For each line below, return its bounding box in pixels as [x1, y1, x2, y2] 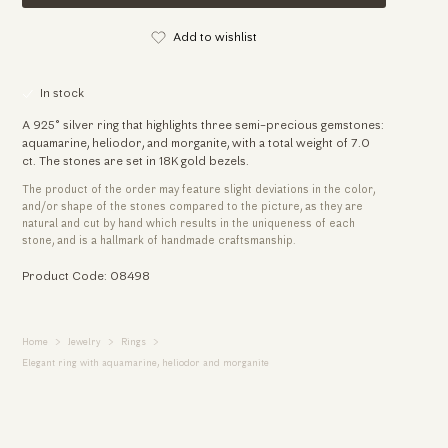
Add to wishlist [172, 32, 257, 45]
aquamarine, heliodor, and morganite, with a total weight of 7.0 [21, 137, 370, 150]
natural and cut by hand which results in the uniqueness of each [21, 219, 355, 231]
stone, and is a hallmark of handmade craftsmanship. [21, 236, 296, 248]
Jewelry [68, 338, 101, 348]
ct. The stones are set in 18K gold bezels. [21, 155, 249, 168]
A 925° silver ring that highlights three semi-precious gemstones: [21, 119, 384, 132]
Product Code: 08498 [21, 270, 150, 283]
